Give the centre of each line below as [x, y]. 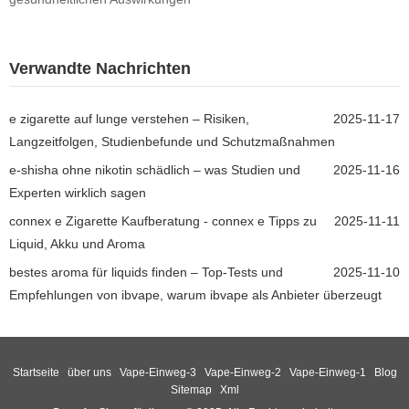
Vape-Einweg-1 [327, 372]
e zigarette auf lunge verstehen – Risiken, [129, 118]
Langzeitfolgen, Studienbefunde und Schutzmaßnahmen [172, 141]
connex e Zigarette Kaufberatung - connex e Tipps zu [163, 220]
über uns [89, 372]
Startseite [36, 372]
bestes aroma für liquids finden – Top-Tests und [146, 272]
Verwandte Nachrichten [100, 68]
